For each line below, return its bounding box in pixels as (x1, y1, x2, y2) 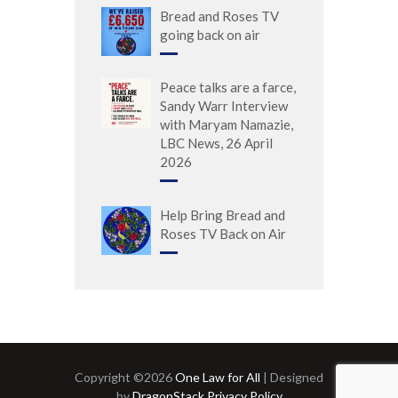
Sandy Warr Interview (160, 98, 288, 115)
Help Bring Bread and (160, 206, 285, 223)
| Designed (260, 369, 323, 385)
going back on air (160, 26, 260, 43)
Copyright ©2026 (75, 369, 175, 385)
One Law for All (175, 369, 260, 385)
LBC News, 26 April (160, 135, 273, 152)
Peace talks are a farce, (160, 79, 296, 96)
